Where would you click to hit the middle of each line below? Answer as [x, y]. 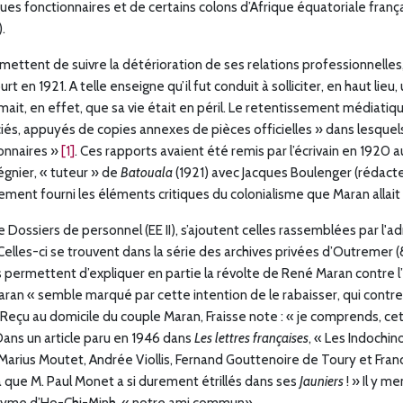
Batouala [147, 173]
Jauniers [322, 381]
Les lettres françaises [251, 338]
